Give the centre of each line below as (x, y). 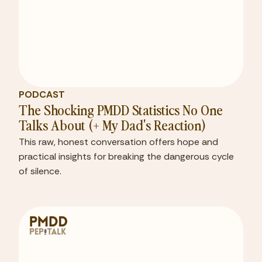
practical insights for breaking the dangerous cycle (126, 157)
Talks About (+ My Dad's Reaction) (113, 125)
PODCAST (42, 95)
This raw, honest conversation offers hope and (118, 142)
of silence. (40, 171)
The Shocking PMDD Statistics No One (121, 110)
